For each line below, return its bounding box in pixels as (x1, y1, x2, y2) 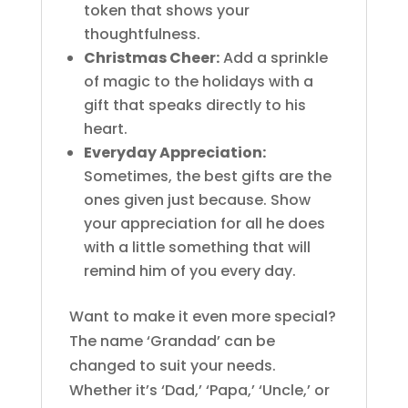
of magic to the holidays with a (83, 70, 313, 92)
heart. (83, 117, 127, 139)
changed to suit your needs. (68, 354, 276, 376)
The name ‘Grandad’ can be (68, 330, 275, 352)
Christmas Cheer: (83, 46, 219, 68)
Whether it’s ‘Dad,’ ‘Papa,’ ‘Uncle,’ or (68, 379, 330, 401)
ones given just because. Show (83, 189, 311, 210)
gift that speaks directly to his (83, 94, 306, 116)
